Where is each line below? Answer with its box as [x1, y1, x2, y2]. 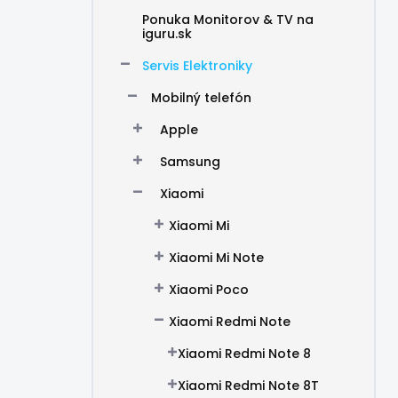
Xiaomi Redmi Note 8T [178, 377, 319, 394]
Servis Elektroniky [142, 57, 252, 75]
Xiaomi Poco [169, 281, 249, 298]
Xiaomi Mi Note [169, 249, 264, 267]
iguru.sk [142, 25, 192, 43]
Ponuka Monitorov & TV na [142, 11, 314, 28]
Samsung [160, 153, 220, 171]
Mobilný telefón [151, 89, 251, 107]
